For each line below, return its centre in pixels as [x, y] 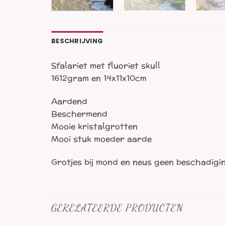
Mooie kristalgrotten [94, 127]
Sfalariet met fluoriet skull [106, 66]
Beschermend [79, 114]
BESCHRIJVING [77, 41]
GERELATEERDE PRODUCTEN [117, 208]
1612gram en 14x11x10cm [99, 78]
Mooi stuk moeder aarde [101, 139]
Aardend [69, 101]
